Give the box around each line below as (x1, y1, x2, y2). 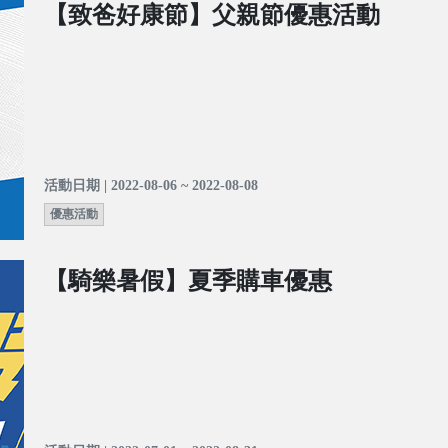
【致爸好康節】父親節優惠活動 (44, 2, 380, 29)
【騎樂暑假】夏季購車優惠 (44, 268, 332, 295)
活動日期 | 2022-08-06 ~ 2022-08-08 (44, 178, 258, 194)
